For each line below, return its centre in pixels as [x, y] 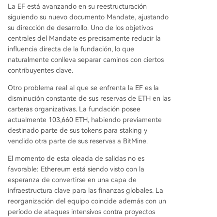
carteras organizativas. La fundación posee [74, 109]
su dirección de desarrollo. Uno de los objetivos [80, 28]
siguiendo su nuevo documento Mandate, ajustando [88, 17]
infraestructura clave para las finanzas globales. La [85, 191]
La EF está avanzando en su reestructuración [77, 7]
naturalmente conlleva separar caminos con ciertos [86, 60]
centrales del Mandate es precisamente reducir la [84, 39]
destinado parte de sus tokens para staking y [77, 131]
